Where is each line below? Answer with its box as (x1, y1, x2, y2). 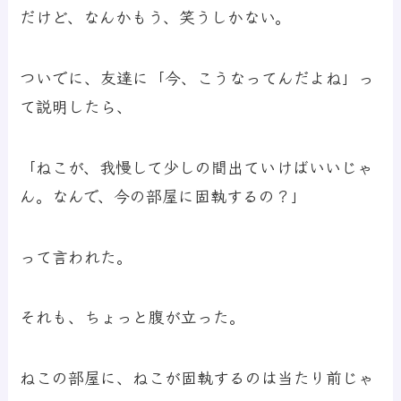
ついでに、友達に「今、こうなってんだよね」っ (20, 64, 375, 89)
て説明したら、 (20, 93, 133, 117)
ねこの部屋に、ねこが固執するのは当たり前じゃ (20, 365, 375, 389)
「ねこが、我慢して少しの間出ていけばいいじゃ (20, 154, 374, 178)
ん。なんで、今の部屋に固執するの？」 (20, 183, 308, 207)
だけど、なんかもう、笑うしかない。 (20, 4, 292, 29)
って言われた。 (20, 243, 133, 268)
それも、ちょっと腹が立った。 (20, 304, 246, 328)
